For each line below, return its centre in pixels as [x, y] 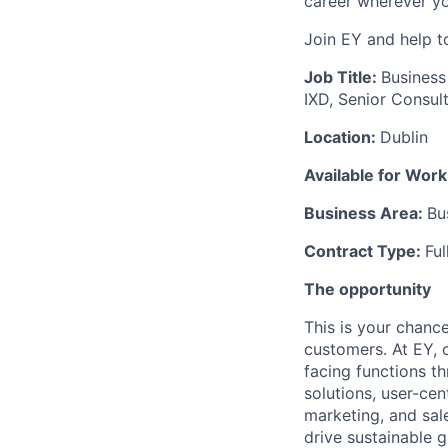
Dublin [404, 137]
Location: [342, 137]
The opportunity [367, 289]
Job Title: [342, 77]
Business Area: [365, 213]
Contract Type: [364, 251]
